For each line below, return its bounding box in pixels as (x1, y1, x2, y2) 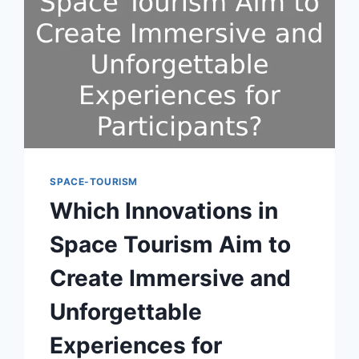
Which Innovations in (50, 196, 279, 224)
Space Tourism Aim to (50, 230, 292, 258)
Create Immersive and (50, 264, 292, 292)
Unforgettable (50, 297, 203, 325)
